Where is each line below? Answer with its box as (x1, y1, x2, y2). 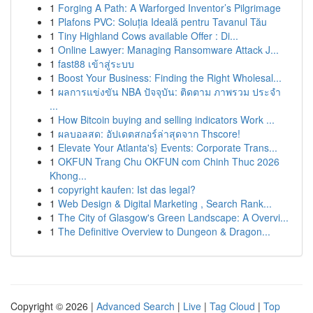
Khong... (50, 168, 87, 182)
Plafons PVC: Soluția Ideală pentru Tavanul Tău (58, 15, 267, 29)
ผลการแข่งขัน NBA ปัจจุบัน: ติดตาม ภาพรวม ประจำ (58, 85, 281, 99)
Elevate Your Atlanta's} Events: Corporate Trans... (58, 140, 277, 154)
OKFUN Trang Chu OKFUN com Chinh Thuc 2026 (58, 154, 279, 168)
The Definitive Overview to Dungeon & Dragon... (58, 224, 270, 238)
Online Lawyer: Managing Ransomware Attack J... (58, 43, 279, 57)
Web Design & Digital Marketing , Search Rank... (58, 196, 272, 210)
